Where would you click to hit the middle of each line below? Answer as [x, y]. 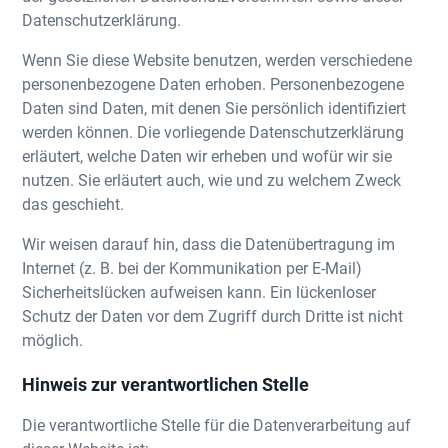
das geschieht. [73, 203]
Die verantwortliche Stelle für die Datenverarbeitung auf [217, 424]
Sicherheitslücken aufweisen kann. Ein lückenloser [199, 291]
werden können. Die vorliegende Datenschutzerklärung [213, 131]
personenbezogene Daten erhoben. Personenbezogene [213, 83]
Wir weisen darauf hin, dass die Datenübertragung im [209, 243]
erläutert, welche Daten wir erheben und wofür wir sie [207, 155]
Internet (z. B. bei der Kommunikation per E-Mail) [192, 267]
